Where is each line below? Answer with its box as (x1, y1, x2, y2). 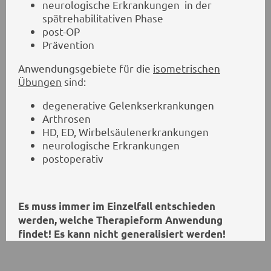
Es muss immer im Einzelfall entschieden (18, 199, 215, 212)
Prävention (42, 38, 94, 51)
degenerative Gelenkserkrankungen (42, 98, 238, 111)
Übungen (18, 74, 62, 88)
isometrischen (153, 61, 220, 74)
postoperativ (42, 151, 103, 165)
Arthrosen (42, 111, 91, 125)
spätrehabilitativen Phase (42, 11, 163, 24)
